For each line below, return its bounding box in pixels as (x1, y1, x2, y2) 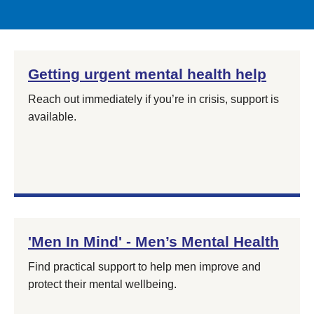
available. (28, 111, 76, 123)
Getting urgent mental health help (28, 66, 266, 82)
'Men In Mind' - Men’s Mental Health (28, 233, 279, 250)
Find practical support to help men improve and (28, 261, 261, 273)
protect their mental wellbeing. (28, 278, 177, 290)
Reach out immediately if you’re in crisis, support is (28, 93, 279, 105)
